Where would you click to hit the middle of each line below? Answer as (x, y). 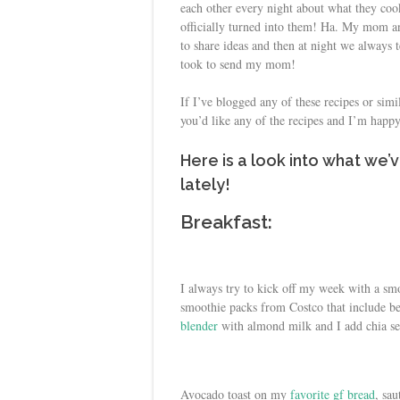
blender (201, 325)
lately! (205, 184)
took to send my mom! (238, 64)
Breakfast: (226, 221)
